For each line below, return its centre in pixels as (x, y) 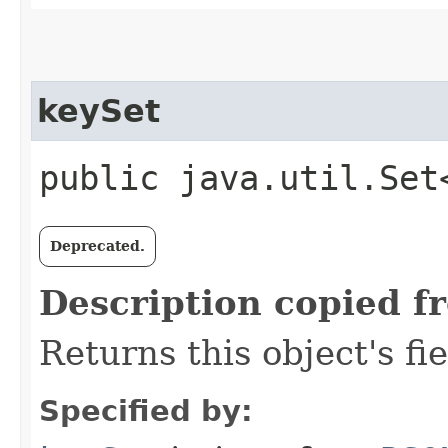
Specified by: (146, 411)
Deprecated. (97, 246)
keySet (98, 111)
